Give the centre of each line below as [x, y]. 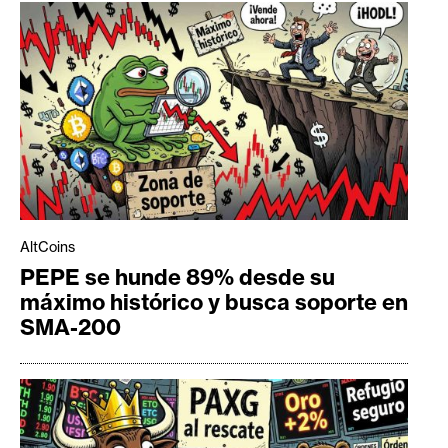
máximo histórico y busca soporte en [214, 301]
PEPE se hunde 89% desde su [177, 276]
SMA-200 [70, 326]
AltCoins [47, 246]
